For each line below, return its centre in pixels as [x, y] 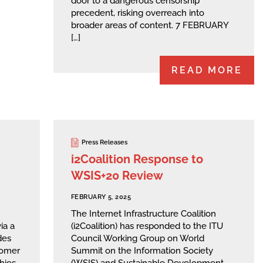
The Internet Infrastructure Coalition [144, 214]
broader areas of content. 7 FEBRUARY [150, 25]
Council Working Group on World [138, 239]
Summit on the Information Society [142, 251]
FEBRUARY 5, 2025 [101, 197]
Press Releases [104, 143]
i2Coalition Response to [137, 159]
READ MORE [207, 70]
